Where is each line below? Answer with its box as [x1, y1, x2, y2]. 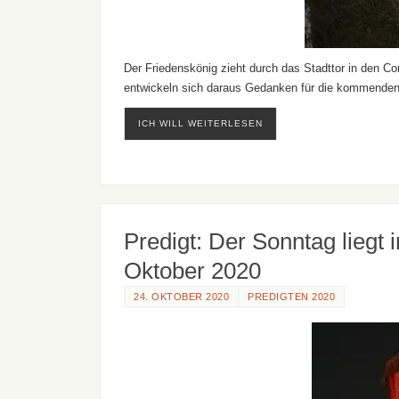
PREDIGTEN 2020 [248, 290, 335, 302]
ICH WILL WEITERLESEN [138, 118, 263, 129]
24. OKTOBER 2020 [134, 290, 229, 302]
